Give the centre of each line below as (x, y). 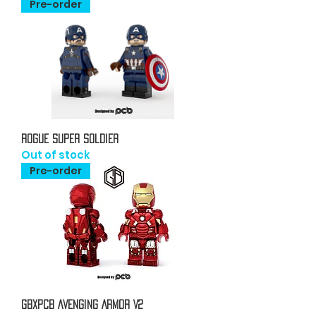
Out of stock (56, 154)
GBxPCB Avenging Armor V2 (82, 304)
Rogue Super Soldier (70, 138)
